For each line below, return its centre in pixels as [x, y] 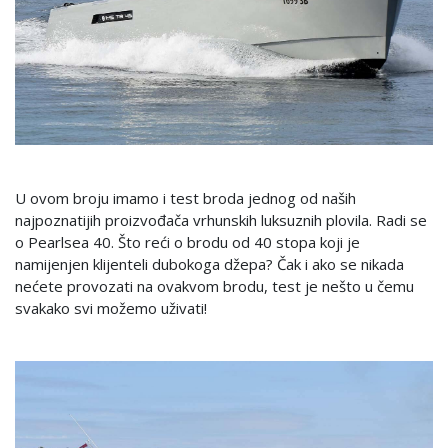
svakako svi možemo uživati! [111, 308]
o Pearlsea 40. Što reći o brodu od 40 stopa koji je [187, 242]
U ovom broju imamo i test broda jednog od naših [185, 198]
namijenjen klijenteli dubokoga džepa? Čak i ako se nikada [209, 264]
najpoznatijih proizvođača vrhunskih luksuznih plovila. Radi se [221, 220]
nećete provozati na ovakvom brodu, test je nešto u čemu [214, 286]
